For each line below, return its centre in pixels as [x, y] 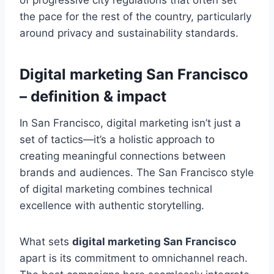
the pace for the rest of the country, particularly [135, 16]
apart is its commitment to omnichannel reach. [134, 258]
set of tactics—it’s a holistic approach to [117, 139]
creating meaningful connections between [123, 156]
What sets [46, 241]
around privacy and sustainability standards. [129, 33]
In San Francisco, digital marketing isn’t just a [130, 123]
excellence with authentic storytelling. [112, 205]
